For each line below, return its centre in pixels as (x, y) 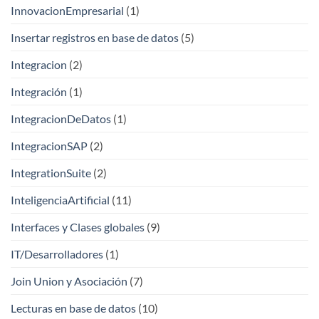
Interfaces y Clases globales (78, 226)
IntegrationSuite (51, 172)
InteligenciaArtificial (60, 199)
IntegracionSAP (49, 145)
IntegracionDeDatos (61, 118)
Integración (39, 91)
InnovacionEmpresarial (67, 10)
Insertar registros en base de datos (95, 37)
